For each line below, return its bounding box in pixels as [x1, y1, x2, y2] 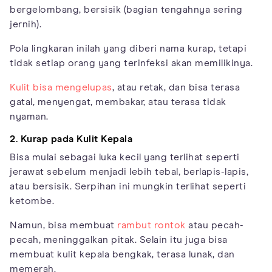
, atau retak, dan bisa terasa [112, 83, 240, 93]
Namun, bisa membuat [10, 220, 117, 231]
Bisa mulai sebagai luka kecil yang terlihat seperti [10, 152, 240, 163]
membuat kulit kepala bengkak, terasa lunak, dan [10, 250, 235, 260]
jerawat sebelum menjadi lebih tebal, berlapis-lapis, [10, 167, 248, 177]
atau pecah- [185, 220, 244, 231]
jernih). [10, 19, 41, 30]
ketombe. [10, 196, 54, 206]
